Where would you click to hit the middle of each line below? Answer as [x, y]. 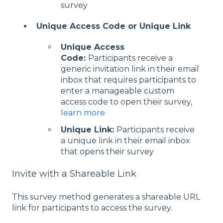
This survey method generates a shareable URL [106, 197]
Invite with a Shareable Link [75, 173]
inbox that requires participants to [128, 80]
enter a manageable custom [117, 91]
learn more [83, 113]
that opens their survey [107, 151]
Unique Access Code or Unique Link [113, 26]
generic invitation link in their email [130, 69]
